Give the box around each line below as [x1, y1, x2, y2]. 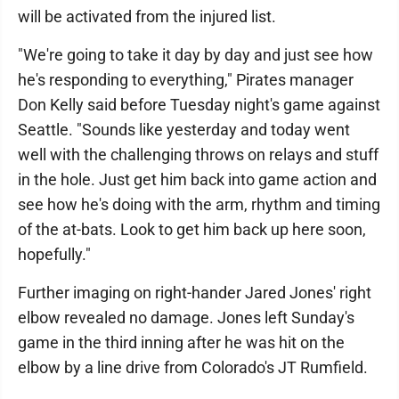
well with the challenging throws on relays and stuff [18, 145, 379, 165]
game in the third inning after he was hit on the [18, 333, 345, 353]
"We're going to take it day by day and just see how [18, 45, 373, 65]
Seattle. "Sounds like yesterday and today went [18, 120, 350, 140]
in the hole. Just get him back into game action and [18, 170, 377, 190]
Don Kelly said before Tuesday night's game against [18, 95, 380, 115]
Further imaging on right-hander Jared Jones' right [18, 283, 371, 303]
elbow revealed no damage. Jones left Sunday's [18, 308, 354, 328]
